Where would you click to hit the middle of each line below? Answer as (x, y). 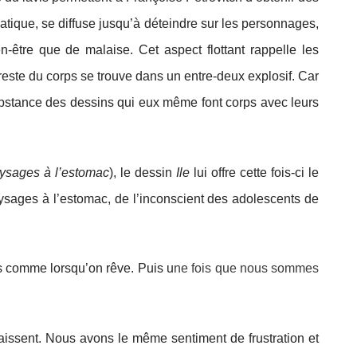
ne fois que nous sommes (246, 269)
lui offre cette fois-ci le (254, 172)
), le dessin (143, 172)
